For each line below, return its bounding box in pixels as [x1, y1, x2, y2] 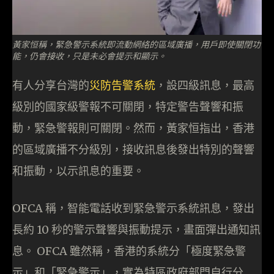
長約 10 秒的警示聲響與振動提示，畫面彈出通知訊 [12, 223, 261, 237]
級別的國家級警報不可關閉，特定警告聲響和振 [12, 100, 243, 114]
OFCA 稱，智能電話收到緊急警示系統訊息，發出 [12, 201, 254, 216]
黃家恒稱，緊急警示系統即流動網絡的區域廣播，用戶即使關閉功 [12, 38, 261, 51]
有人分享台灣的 [12, 78, 89, 93]
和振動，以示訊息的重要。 [12, 164, 144, 179]
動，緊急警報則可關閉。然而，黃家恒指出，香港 [12, 121, 254, 136]
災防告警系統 [89, 78, 155, 93]
